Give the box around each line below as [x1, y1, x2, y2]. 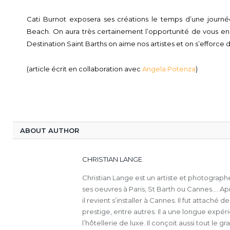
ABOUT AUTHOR [20, 126, 79, 135]
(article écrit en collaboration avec [27, 64, 143, 73]
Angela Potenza [142, 64, 196, 73]
